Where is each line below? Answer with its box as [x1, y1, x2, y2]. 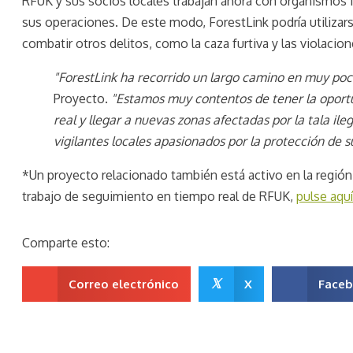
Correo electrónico [68, 276, 179, 292]
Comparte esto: [22, 234, 110, 251]
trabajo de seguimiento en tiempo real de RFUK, [22, 188, 296, 204]
